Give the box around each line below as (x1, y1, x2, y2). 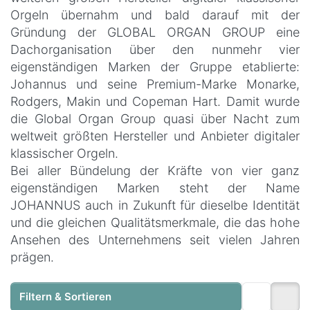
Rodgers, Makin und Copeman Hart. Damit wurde (10, 94, 300, 109)
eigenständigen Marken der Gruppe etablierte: (10, 60, 300, 75)
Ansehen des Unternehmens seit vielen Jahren (10, 232, 300, 248)
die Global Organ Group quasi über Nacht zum (10, 111, 300, 127)
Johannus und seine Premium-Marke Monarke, (10, 77, 300, 92)
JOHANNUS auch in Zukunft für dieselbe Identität (10, 198, 300, 213)
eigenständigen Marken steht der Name (10, 181, 300, 196)
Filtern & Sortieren (19, 290, 111, 304)
